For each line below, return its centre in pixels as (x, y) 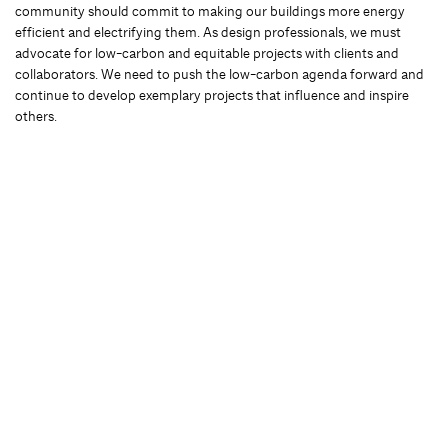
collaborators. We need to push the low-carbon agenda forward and (219, 73)
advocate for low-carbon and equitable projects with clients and (207, 52)
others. (36, 115)
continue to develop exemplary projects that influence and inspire (212, 94)
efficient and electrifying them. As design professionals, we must (208, 31)
